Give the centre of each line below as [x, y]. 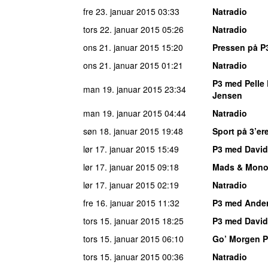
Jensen [227, 95]
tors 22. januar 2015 [121, 29]
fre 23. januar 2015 [119, 11]
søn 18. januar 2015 [121, 131]
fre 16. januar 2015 [119, 202]
